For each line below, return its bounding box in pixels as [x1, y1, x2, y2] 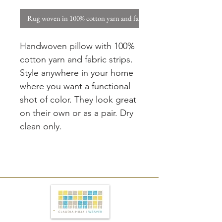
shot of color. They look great [20, 94, 136, 106]
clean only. [20, 121, 62, 132]
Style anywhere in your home [20, 67, 133, 79]
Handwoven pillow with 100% [20, 41, 135, 52]
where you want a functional [20, 81, 130, 92]
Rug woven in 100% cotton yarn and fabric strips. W [27, 13, 177, 23]
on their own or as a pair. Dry [20, 108, 133, 119]
